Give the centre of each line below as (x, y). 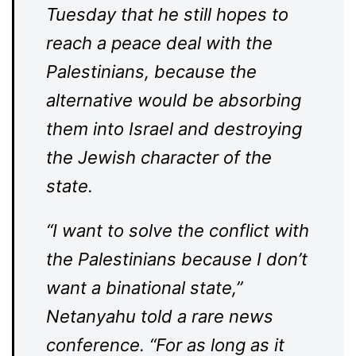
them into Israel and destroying (174, 129)
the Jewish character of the (159, 157)
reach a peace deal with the (159, 43)
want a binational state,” (144, 288)
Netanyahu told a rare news (160, 316)
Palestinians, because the (151, 72)
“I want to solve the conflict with (178, 230)
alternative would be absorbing (174, 100)
